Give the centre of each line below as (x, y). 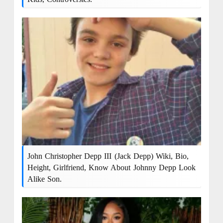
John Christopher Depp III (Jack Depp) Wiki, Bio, (108, 156)
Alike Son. (44, 179)
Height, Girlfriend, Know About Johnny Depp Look (111, 168)
